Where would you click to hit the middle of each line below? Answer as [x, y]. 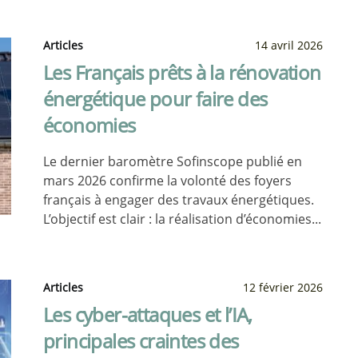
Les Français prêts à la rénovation [182, 72]
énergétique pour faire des [155, 99]
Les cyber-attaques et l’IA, [148, 314]
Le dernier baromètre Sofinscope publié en [173, 161]
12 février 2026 [283, 287]
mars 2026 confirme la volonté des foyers [167, 181]
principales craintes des [141, 341]
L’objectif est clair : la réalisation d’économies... [182, 219]
